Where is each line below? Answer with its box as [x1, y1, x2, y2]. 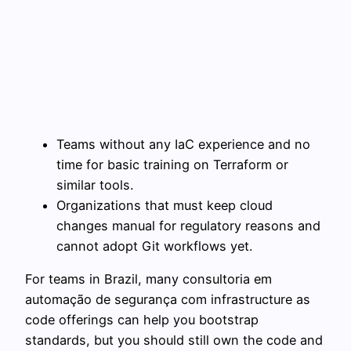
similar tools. [56, 176, 133, 193]
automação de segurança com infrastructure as [25, 291, 310, 307]
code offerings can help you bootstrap [25, 311, 259, 327]
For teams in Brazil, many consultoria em [25, 270, 272, 287]
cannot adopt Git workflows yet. [56, 237, 252, 254]
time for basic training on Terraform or [56, 156, 288, 172]
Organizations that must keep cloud [56, 197, 273, 213]
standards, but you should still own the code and [25, 331, 323, 348]
